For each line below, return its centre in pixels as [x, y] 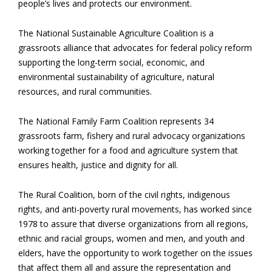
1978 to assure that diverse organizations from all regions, [133, 224]
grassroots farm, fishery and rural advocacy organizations [132, 136]
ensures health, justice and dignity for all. [98, 165]
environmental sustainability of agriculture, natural [116, 77]
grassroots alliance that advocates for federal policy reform [135, 48]
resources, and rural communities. [85, 92]
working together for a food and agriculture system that [128, 151]
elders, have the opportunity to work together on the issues [135, 253]
